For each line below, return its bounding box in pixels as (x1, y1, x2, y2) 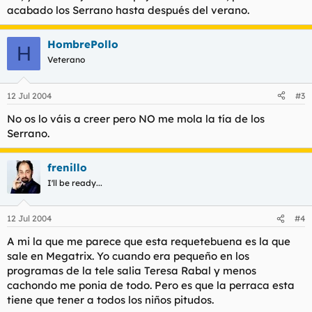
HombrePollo (47, 38, 118, 51)
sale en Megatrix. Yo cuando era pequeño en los (7, 249, 249, 263)
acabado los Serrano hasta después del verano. (7, 3, 249, 17)
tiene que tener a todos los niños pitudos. (7, 293, 214, 306)
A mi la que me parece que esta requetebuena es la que (7, 235, 290, 248)
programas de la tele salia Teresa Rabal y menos (7, 264, 256, 277)
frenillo (47, 160, 87, 174)
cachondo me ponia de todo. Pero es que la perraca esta (7, 279, 295, 292)
